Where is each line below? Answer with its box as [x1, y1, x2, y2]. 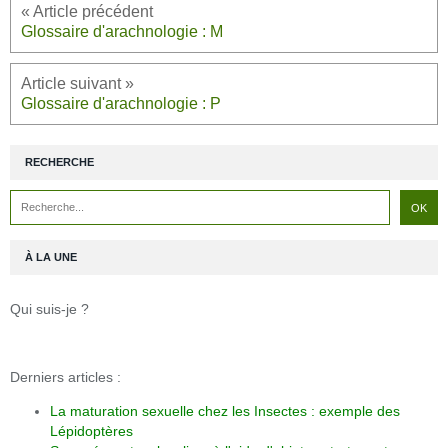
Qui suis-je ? [10, 301, 89, 318]
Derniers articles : [10, 369, 121, 386]
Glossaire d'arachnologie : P [21, 95, 221, 113]
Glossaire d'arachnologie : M [21, 23, 223, 41]
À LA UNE [25, 251, 77, 264]
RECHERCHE [25, 156, 94, 169]
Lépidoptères [50, 423, 133, 440]
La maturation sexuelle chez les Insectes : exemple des [50, 403, 400, 420]
